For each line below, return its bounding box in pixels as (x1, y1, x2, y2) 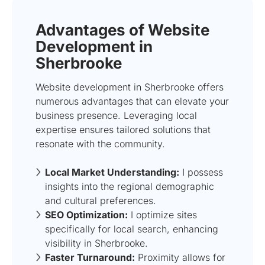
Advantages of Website (35, 20, 209, 39)
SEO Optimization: (45, 208, 128, 221)
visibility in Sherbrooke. (45, 237, 148, 249)
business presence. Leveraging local (35, 109, 197, 121)
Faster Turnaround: (45, 251, 135, 263)
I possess (179, 166, 223, 178)
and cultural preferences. (45, 194, 156, 206)
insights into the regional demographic (45, 180, 214, 192)
